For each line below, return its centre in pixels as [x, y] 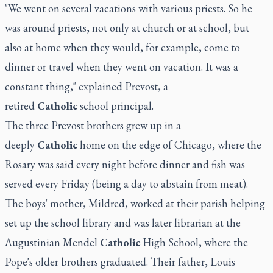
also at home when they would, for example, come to [122, 47]
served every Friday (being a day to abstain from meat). [126, 183]
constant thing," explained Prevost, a [87, 86]
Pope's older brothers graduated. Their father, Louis [120, 261]
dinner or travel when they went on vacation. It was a [122, 66]
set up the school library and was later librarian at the [123, 222]
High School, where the [194, 242]
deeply [21, 144]
